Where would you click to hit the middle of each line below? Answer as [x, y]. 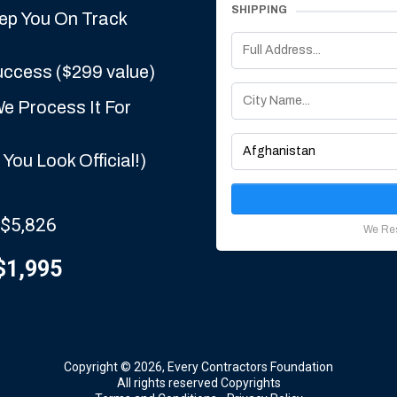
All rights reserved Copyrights [198, 383]
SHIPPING [259, 10]
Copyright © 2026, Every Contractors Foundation [198, 367]
